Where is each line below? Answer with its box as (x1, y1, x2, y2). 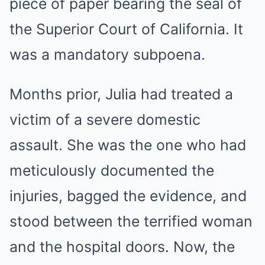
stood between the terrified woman (9, 212, 253, 231)
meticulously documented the (9, 161, 214, 180)
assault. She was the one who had (9, 136, 246, 154)
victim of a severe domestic (9, 111, 201, 129)
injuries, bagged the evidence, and (9, 187, 247, 205)
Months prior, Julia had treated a (9, 85, 233, 104)
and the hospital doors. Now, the (9, 238, 235, 256)
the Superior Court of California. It (9, 20, 243, 38)
